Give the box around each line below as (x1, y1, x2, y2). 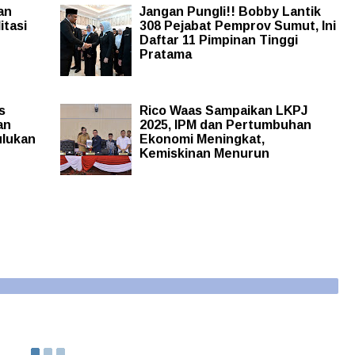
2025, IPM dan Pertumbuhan (139, 118, 311, 132)
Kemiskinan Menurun (139, 147, 269, 161)
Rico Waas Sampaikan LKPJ (139, 104, 307, 118)
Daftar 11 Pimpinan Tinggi (139, 33, 298, 48)
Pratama (139, 48, 192, 62)
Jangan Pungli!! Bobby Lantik (139, 5, 321, 19)
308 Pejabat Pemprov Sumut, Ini (139, 19, 336, 33)
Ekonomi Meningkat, (139, 132, 265, 147)
